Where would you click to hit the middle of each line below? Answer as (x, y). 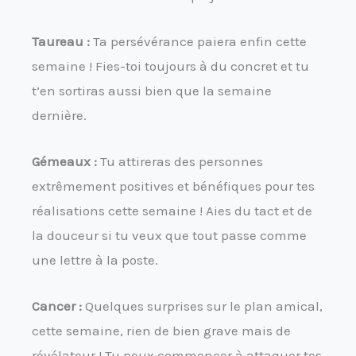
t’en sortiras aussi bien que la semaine (152, 91)
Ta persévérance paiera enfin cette (198, 42)
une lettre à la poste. (95, 260)
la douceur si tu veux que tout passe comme (169, 236)
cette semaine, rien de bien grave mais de (161, 331)
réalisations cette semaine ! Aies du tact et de (172, 211)
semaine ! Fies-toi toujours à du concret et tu (170, 66)
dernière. (59, 116)
